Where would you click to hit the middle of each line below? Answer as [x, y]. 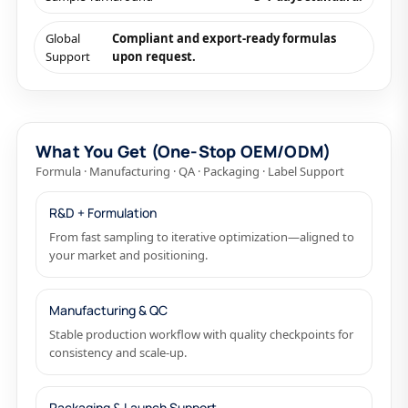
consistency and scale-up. [118, 352]
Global [63, 38]
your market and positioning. [128, 255]
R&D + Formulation [103, 213]
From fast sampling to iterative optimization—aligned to [202, 237]
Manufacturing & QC [108, 310]
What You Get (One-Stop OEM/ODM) [184, 151]
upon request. [153, 56]
